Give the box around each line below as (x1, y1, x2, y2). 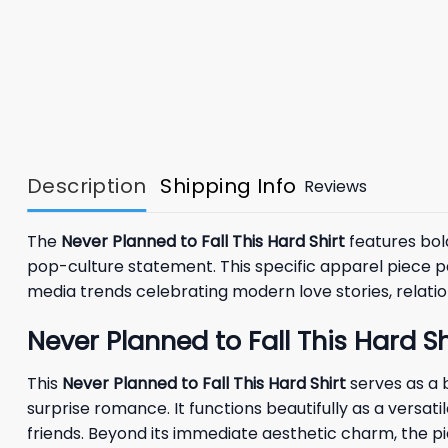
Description (27, 172, 147, 201)
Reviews (303, 174, 367, 198)
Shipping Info (160, 172, 297, 201)
